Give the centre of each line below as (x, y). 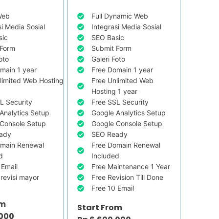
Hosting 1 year (115, 91)
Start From (100, 208)
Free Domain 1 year (122, 70)
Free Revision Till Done (128, 177)
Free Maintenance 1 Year (131, 167)
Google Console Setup (127, 124)
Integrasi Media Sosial (127, 27)
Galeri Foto (109, 59)
